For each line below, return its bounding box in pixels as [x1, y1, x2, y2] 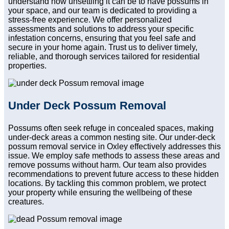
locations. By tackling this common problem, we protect [8, 179, 206, 188]
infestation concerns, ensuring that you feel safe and [8, 34, 196, 43]
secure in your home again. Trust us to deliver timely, [8, 43, 197, 52]
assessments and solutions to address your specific [8, 25, 194, 34]
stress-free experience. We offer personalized [8, 15, 172, 25]
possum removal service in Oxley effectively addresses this [8, 142, 221, 151]
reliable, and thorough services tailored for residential [8, 52, 200, 61]
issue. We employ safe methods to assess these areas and [8, 151, 220, 161]
